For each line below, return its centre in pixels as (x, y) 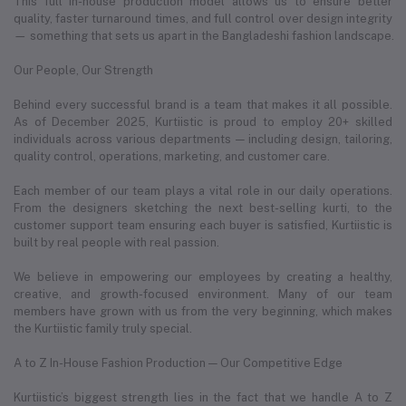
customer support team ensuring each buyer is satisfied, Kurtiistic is (203, 225)
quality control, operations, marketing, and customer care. (172, 156)
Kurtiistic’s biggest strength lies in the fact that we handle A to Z (203, 397)
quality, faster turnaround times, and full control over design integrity (203, 18)
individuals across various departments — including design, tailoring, (203, 139)
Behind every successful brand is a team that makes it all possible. (203, 104)
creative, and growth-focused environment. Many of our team (203, 294)
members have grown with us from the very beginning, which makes (203, 311)
